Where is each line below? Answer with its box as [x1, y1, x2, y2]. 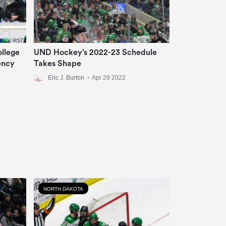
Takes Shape [34, 59, 81, 68]
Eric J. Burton [48, 74, 84, 81]
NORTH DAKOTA [43, 186, 83, 192]
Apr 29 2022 [92, 74, 126, 81]
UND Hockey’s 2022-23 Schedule [34, 48, 157, 56]
